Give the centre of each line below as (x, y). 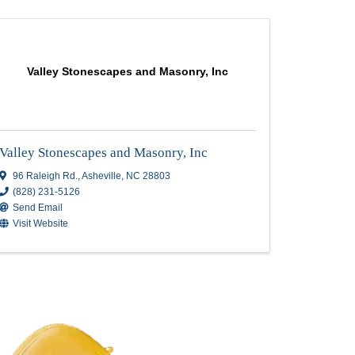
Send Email (170, 307)
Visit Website (173, 325)
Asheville (245, 269)
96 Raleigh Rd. (179, 269)
